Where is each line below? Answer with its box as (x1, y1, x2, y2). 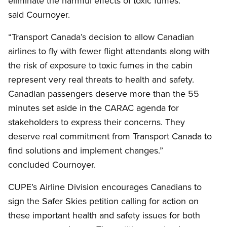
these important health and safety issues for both (8, 209, 200, 222)
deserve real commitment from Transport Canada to (8, 130, 212, 143)
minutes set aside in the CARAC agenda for (8, 101, 179, 115)
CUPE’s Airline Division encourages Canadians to (8, 180, 202, 194)
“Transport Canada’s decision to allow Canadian (8, 30, 194, 44)
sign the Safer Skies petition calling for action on (8, 195, 199, 208)
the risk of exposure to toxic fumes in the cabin (8, 59, 193, 72)
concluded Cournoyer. (8, 158, 96, 171)
